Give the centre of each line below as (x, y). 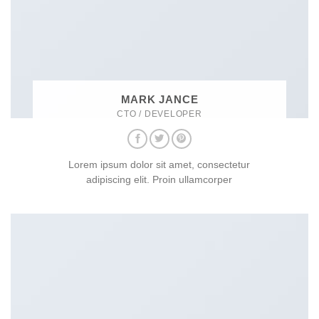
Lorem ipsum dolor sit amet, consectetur (159, 165)
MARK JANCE (159, 99)
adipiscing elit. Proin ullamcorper (159, 180)
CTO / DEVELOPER (159, 114)
